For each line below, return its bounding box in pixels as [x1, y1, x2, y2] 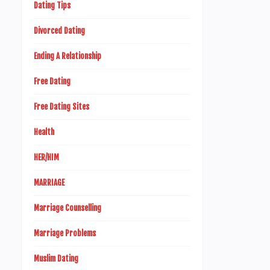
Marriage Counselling [34, 203, 101, 213]
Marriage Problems [34, 228, 96, 238]
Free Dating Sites [34, 102, 89, 111]
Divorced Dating [34, 26, 85, 36]
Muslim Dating [34, 254, 78, 263]
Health [34, 127, 54, 137]
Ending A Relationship [34, 51, 101, 61]
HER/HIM [34, 152, 59, 162]
